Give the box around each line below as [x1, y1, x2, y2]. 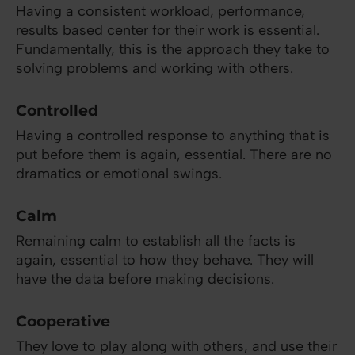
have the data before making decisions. [16, 270, 274, 288]
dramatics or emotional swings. [16, 165, 222, 183]
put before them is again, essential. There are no [16, 146, 332, 164]
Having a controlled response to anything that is [16, 127, 330, 145]
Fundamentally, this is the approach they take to [16, 40, 330, 59]
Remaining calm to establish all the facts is [16, 232, 296, 250]
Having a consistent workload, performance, [16, 2, 305, 21]
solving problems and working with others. [16, 59, 293, 78]
